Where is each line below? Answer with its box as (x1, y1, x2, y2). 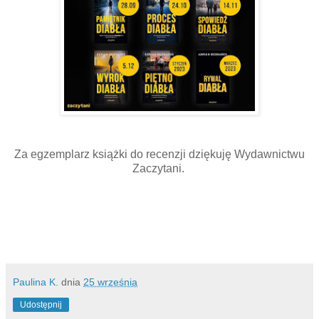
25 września (83, 276, 137, 288)
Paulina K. (13, 276, 58, 288)
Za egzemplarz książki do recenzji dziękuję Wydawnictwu (14, 148, 305, 161)
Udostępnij (20, 300, 62, 310)
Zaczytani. (132, 162, 187, 175)
